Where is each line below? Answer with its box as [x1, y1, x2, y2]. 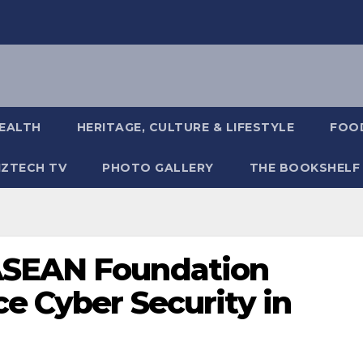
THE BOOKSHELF [249, 160, 360, 175]
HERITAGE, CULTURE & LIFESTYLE [76, 119, 294, 135]
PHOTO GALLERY [102, 160, 214, 175]
